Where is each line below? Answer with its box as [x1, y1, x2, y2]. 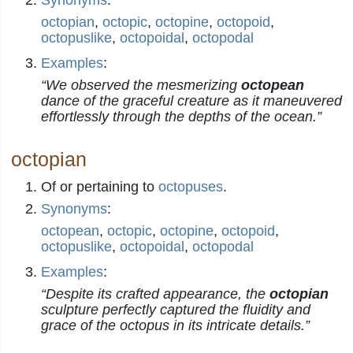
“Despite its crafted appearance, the [41, 286, 269, 302]
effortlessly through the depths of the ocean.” [41, 109, 321, 124]
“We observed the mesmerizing [41, 77, 241, 93]
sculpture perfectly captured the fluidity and [41, 302, 310, 318]
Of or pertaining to [41, 179, 158, 195]
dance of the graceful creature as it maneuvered [41, 93, 342, 109]
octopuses [158, 179, 223, 195]
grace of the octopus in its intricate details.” [41, 318, 310, 333]
